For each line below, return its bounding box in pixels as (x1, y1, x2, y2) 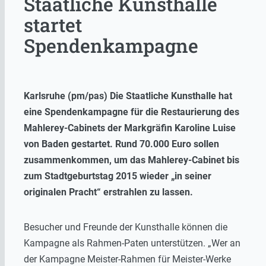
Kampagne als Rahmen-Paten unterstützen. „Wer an (24, 237, 240, 249)
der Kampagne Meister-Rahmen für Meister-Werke (24, 253, 231, 265)
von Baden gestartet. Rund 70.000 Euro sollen (24, 138, 219, 150)
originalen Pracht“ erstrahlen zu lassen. (24, 186, 193, 198)
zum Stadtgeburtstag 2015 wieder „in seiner (24, 170, 211, 182)
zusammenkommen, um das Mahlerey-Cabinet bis (24, 154, 239, 166)
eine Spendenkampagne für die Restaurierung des (24, 106, 239, 118)
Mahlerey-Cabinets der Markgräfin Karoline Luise (24, 122, 236, 134)
